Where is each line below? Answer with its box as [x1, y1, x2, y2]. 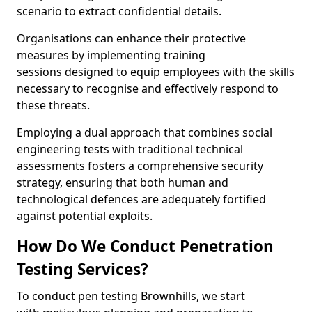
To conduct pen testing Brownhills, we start [17, 288, 245, 304]
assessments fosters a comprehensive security [17, 158, 263, 173]
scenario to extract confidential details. [17, 3, 221, 19]
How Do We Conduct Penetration [17, 235, 274, 257]
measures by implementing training [17, 47, 205, 63]
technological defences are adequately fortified [17, 192, 266, 207]
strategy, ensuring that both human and [17, 175, 228, 190]
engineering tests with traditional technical [17, 141, 243, 157]
